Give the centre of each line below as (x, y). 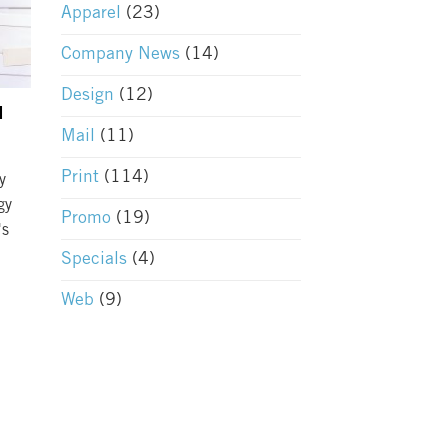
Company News (120, 54)
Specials (94, 259)
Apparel (91, 13)
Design (87, 95)
